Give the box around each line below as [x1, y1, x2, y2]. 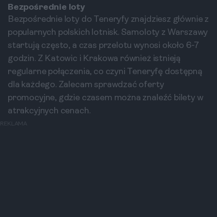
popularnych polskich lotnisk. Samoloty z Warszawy [8, 28, 208, 37]
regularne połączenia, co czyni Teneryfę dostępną [8, 67, 202, 77]
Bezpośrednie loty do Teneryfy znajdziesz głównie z [8, 15, 209, 24]
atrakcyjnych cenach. [8, 107, 91, 116]
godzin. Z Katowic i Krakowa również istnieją [8, 54, 181, 63]
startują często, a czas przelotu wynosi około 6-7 [8, 41, 200, 50]
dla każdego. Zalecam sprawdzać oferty [8, 80, 164, 90]
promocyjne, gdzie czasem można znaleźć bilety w [8, 93, 203, 103]
